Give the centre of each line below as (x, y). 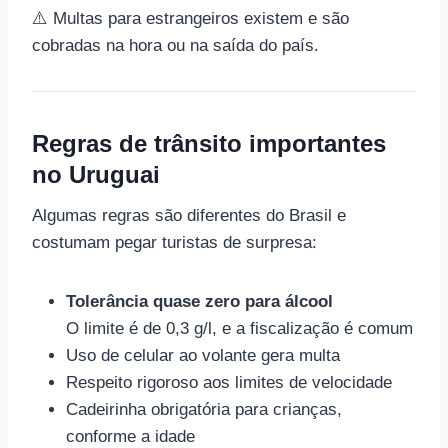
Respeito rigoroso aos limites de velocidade (229, 382)
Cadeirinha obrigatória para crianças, (204, 409)
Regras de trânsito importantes (209, 143)
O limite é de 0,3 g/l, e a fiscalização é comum (239, 328)
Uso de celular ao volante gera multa (203, 355)
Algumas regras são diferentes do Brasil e (189, 215)
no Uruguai (96, 174)
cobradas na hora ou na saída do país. (175, 45)
